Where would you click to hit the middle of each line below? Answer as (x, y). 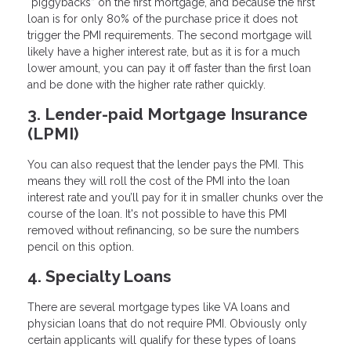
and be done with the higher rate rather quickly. (147, 84)
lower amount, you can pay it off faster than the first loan (169, 68)
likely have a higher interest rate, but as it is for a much (164, 51)
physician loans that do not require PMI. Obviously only (167, 323)
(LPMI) (53, 133)
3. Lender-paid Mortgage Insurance (168, 114)
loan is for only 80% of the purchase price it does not (163, 18)
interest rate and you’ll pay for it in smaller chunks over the (175, 197)
